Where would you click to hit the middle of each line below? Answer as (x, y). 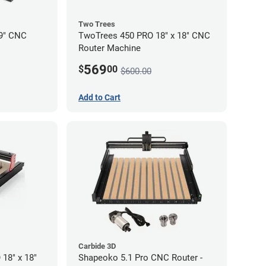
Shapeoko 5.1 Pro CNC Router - (140, 257)
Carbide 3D (97, 246)
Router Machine (110, 48)
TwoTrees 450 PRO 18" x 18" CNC (144, 36)
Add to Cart (99, 97)
